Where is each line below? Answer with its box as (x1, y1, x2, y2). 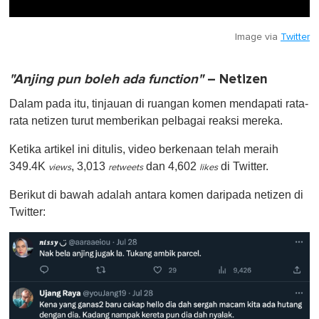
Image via (235, 32, 281, 43)
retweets (108, 163, 143, 173)
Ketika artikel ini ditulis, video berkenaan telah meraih (9, 143, 278, 156)
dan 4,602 (143, 160, 199, 173)
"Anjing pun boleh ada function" (9, 71, 204, 88)
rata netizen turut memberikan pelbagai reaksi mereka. (9, 115, 283, 127)
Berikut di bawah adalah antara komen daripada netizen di (9, 189, 303, 202)
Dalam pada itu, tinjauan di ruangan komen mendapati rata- (9, 98, 308, 110)
